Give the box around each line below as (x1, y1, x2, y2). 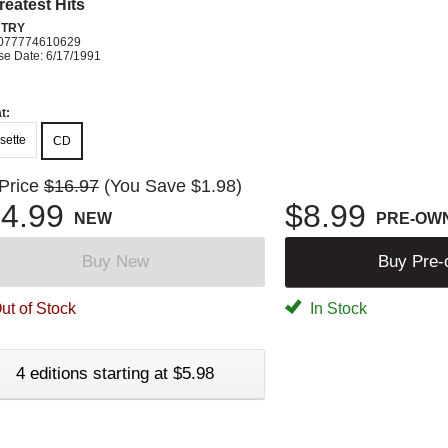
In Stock (306, 299, 367, 317)
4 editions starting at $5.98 (16, 363, 214, 383)
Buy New (81, 251, 149, 271)
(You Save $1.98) (104, 175, 242, 196)
